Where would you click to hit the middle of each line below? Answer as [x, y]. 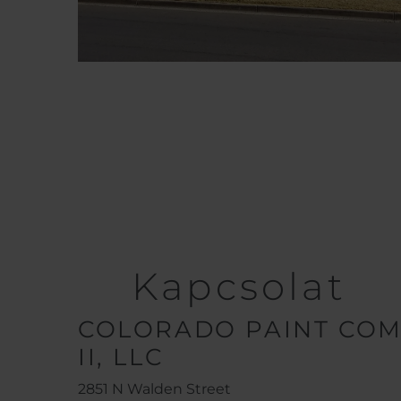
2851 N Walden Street [154, 389]
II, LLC [121, 357]
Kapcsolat [239, 286]
